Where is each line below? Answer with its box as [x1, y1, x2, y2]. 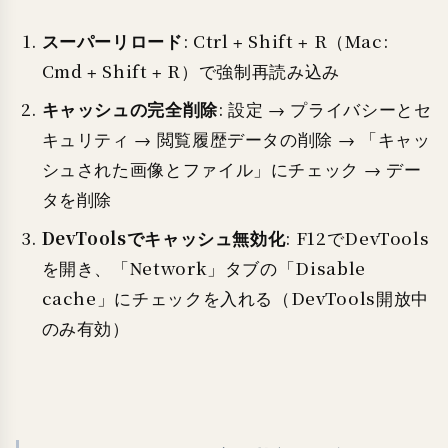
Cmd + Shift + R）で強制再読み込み [41, 59, 340, 83]
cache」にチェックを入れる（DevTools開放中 [41, 286, 429, 310]
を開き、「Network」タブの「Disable [41, 256, 366, 280]
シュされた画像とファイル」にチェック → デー [41, 158, 422, 182]
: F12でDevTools [285, 226, 430, 250]
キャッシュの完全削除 [41, 97, 218, 123]
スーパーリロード [41, 28, 183, 54]
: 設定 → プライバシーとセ [217, 98, 432, 122]
